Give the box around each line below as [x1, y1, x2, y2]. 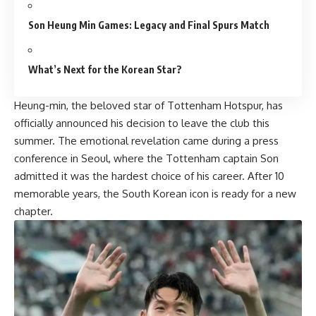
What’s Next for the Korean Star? [28, 63, 182, 76]
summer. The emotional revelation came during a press [14, 133, 279, 147]
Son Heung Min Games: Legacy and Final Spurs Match [28, 18, 269, 31]
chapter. [14, 204, 53, 218]
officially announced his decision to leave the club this [14, 116, 269, 130]
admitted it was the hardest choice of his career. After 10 [14, 169, 284, 183]
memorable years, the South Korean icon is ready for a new [14, 186, 296, 200]
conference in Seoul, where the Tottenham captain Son [14, 151, 279, 165]
